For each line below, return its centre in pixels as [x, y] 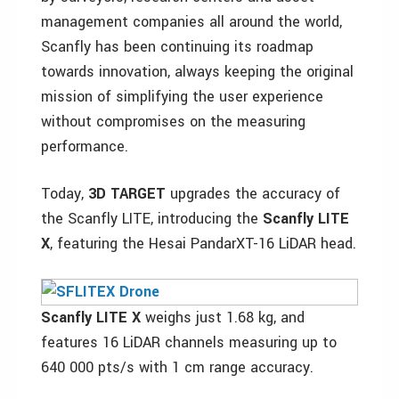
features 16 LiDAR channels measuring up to [189, 342]
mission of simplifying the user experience [182, 97]
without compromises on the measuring [173, 122]
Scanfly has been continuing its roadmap [177, 47]
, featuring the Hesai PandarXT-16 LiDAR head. [203, 244]
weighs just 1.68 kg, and [223, 318]
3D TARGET [127, 194]
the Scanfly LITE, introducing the [152, 219]
